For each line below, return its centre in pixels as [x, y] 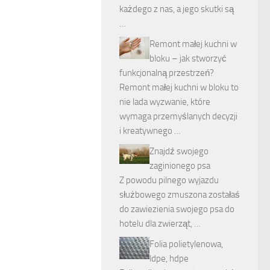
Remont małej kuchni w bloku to [179, 87]
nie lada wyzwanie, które [165, 102]
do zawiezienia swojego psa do [177, 209]
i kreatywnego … [150, 130]
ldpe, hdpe [169, 258]
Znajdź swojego [179, 151]
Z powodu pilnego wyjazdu [169, 180]
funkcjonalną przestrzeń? [167, 73]
